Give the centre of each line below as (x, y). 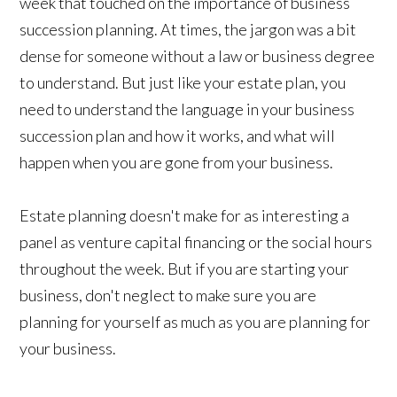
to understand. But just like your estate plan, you (183, 83)
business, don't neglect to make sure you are (168, 296)
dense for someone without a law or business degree (198, 56)
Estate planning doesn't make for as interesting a (185, 216)
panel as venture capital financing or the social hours (196, 242)
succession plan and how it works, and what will (178, 136)
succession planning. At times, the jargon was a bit (188, 30)
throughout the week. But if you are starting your (185, 269)
